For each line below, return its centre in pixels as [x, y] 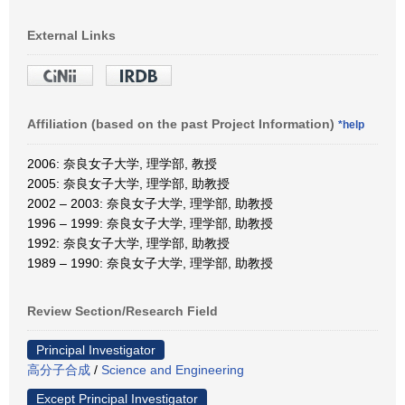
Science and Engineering [173, 369]
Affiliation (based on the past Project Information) [183, 123]
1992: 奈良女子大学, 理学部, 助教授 [128, 243]
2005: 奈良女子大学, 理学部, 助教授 [128, 183]
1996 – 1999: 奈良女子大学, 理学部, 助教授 [150, 223]
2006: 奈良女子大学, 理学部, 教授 [122, 163]
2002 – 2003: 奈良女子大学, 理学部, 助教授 [150, 203]
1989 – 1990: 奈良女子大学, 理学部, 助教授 [150, 263]
